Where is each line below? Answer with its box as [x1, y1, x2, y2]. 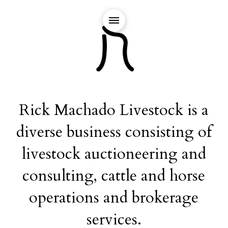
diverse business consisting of [16, 122, 212, 142]
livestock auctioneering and [21, 144, 206, 164]
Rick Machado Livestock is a [19, 100, 209, 121]
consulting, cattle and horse [22, 165, 206, 186]
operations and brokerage [29, 187, 199, 208]
